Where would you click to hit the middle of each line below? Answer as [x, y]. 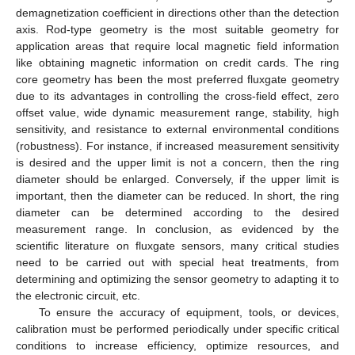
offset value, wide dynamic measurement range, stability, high [177, 112]
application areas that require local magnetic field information [177, 46]
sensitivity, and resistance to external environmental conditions [177, 129]
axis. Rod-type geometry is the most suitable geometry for [177, 29]
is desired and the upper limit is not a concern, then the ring [177, 162]
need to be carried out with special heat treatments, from [177, 262]
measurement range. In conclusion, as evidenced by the [177, 229]
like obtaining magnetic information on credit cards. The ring [177, 62]
